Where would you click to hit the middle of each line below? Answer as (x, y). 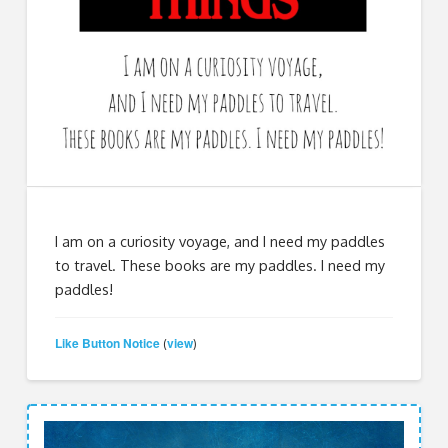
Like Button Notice (108, 342)
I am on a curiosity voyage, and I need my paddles (220, 241)
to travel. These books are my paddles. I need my (220, 265)
